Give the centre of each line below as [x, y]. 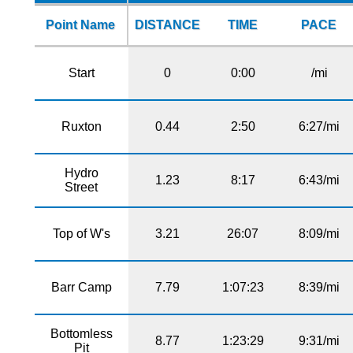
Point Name [81, 24]
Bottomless [81, 333]
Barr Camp [81, 287]
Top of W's [81, 233]
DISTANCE [167, 24]
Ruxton [81, 126]
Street [82, 187]
